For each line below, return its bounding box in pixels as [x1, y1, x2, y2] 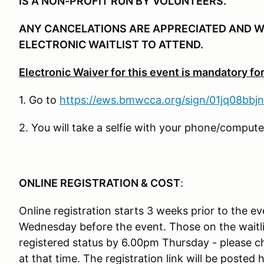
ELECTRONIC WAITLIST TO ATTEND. [19, 38, 203, 51]
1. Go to [19, 94, 60, 106]
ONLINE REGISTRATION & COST [19, 177, 180, 189]
